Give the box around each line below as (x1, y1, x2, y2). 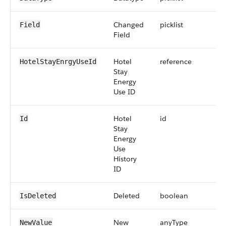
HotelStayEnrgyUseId (20, 58, 96, 66)
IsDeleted (20, 192, 56, 200)
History (114, 154, 137, 163)
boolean (160, 191, 188, 200)
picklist (160, 20, 183, 29)
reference (160, 57, 192, 66)
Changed (114, 20, 144, 29)
